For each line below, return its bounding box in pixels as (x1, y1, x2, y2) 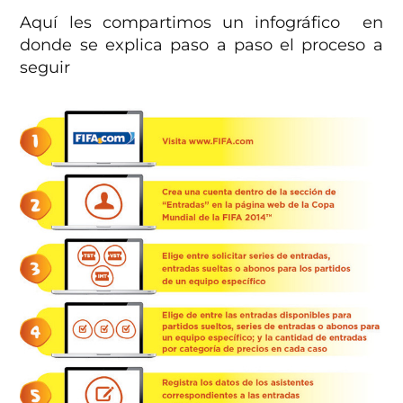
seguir (20, 57, 71, 77)
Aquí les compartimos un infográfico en (20, 12, 383, 32)
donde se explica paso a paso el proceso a (20, 34, 383, 55)
